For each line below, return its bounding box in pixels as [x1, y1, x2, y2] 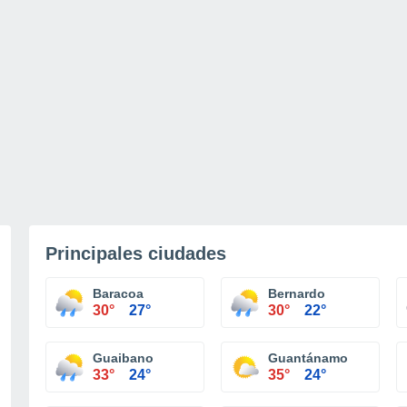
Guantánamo [268, 351, 348, 365]
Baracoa [93, 286, 144, 301]
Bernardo [268, 286, 325, 301]
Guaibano [93, 351, 154, 365]
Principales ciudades [45, 243, 226, 263]
